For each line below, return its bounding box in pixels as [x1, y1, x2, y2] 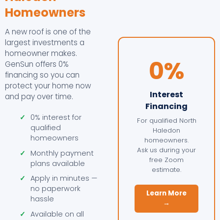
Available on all [30, 209, 84, 219]
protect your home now [5, 81, 91, 91]
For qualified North [137, 115, 196, 125]
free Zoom [149, 155, 184, 165]
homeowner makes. [5, 48, 77, 59]
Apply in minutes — [30, 173, 98, 184]
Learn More [146, 189, 187, 198]
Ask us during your [137, 145, 196, 155]
